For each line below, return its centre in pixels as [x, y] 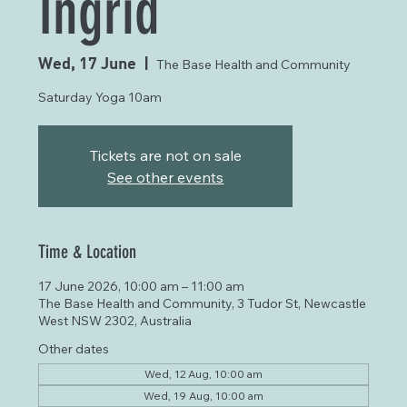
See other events [166, 178]
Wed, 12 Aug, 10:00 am [203, 374]
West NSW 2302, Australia [115, 321]
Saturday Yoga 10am [100, 98]
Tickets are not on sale [165, 156]
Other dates [74, 349]
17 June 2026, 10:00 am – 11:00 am [142, 287]
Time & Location [88, 252]
